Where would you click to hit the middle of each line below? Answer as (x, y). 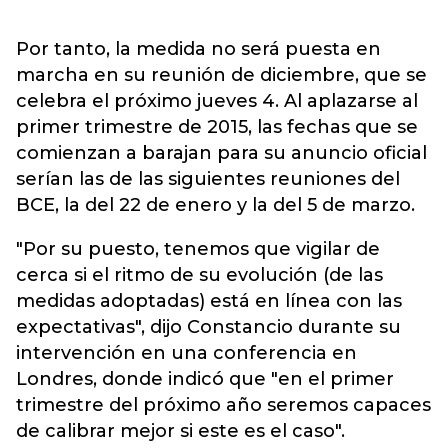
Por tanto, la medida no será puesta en (198, 49)
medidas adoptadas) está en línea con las (209, 301)
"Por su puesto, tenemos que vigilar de (198, 249)
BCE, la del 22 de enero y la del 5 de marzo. (215, 205)
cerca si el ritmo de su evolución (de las (199, 275)
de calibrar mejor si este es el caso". (180, 431)
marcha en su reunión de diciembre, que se (221, 75)
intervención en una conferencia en (186, 353)
